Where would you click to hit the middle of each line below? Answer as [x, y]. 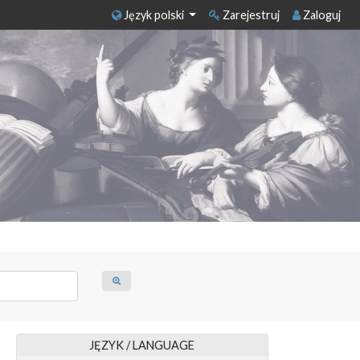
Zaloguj [321, 15]
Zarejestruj [250, 15]
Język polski [153, 15]
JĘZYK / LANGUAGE [142, 345]
